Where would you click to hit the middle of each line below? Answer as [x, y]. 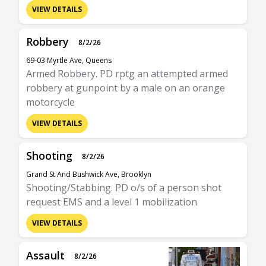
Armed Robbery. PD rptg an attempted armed [127, 74]
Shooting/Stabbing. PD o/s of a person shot [124, 188]
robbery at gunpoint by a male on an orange [126, 88]
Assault [45, 255]
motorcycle [50, 102]
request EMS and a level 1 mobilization [112, 202]
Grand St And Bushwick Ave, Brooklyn [89, 174]
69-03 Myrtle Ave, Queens [69, 60]
